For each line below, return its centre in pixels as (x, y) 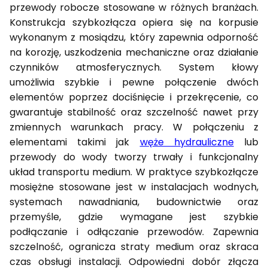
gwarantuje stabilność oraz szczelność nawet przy (134, 112)
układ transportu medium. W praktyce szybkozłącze (134, 172)
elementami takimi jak (75, 142)
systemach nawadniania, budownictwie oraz (134, 202)
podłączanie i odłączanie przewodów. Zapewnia (134, 232)
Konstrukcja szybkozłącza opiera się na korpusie (134, 22)
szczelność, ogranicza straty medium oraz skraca (134, 246)
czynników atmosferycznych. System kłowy (134, 67)
